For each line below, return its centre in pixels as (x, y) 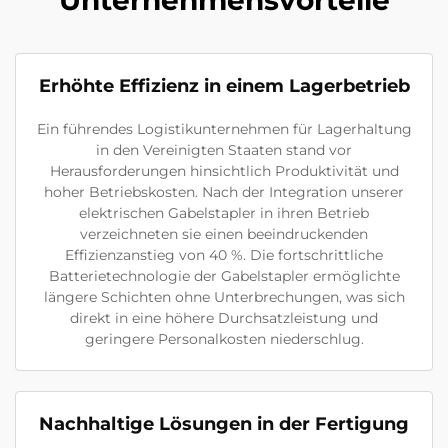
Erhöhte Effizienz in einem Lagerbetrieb (224, 86)
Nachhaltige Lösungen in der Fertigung (224, 424)
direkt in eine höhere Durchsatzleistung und (224, 318)
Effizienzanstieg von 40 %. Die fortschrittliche (224, 255)
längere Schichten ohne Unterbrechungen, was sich (224, 297)
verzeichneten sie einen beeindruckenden (224, 234)
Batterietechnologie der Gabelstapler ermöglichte (224, 276)
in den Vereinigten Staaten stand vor (224, 150)
